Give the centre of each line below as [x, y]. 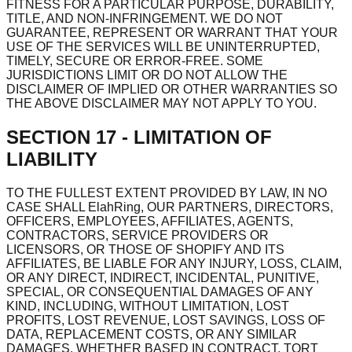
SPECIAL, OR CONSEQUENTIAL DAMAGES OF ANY [160, 291]
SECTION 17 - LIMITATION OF [139, 137]
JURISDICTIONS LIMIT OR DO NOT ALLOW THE [147, 75]
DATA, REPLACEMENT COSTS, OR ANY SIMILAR [152, 334]
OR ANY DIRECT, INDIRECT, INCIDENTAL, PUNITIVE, [163, 277]
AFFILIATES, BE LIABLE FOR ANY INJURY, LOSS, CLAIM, [174, 263]
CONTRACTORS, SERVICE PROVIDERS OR [137, 235]
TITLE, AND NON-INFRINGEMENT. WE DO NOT [145, 18]
